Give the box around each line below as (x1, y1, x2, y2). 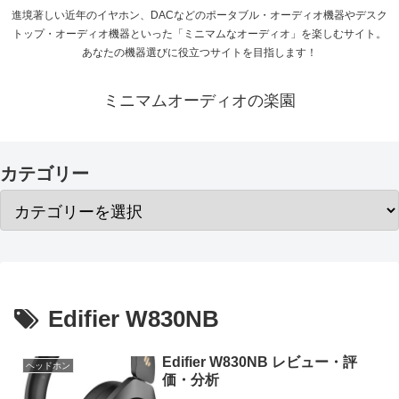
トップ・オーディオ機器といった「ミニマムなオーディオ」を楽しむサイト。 (12, 28, 387, 41)
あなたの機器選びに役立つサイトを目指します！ (82, 46, 317, 60)
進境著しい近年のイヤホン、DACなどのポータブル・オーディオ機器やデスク (12, 9, 387, 22)
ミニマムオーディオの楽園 (103, 92, 296, 110)
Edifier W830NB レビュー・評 (162, 354, 358, 370)
